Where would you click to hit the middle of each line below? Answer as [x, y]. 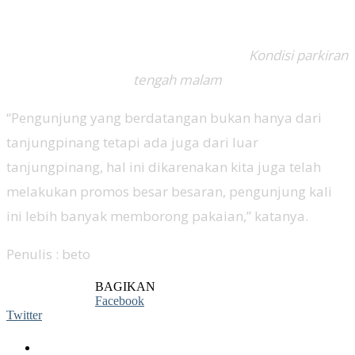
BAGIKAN [125, 286]
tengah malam [177, 79]
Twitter [24, 315]
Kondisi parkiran [296, 55]
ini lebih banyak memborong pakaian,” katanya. [157, 216]
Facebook [120, 300]
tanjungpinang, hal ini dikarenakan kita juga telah [164, 166]
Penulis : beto [48, 254]
